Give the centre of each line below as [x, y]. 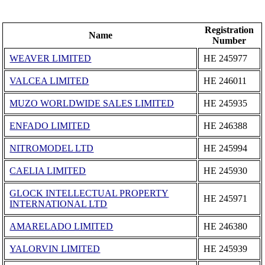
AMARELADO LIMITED [62, 227]
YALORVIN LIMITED [55, 249]
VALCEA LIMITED [49, 81]
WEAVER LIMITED [51, 59]
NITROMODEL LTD [52, 148]
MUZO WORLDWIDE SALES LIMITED [92, 104]
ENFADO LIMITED [50, 126]
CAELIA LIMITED [48, 171]
